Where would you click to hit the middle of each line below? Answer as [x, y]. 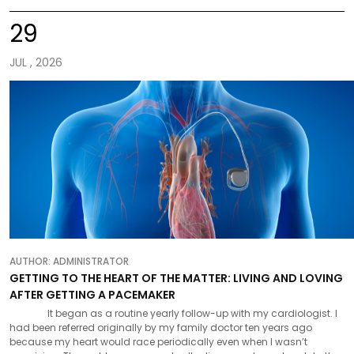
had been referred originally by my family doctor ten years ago [161, 328]
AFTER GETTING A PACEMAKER [92, 295]
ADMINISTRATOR [91, 261]
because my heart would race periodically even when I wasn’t [158, 342]
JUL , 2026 [36, 62]
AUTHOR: [31, 261]
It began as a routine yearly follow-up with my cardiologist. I [173, 313]
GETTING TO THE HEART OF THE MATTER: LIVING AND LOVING [176, 278]
